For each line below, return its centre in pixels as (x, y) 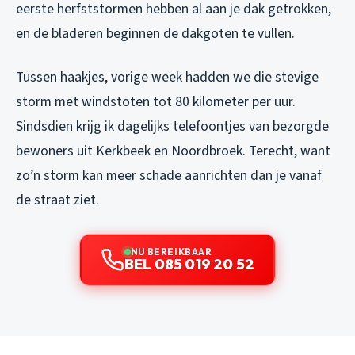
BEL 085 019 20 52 (189, 265)
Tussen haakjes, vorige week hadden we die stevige (167, 78)
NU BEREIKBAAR (171, 252)
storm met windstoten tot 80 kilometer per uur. (156, 102)
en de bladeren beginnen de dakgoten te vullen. (155, 34)
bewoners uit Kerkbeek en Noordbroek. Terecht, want (173, 151)
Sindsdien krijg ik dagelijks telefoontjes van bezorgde (172, 127)
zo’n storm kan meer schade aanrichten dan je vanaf (169, 176)
